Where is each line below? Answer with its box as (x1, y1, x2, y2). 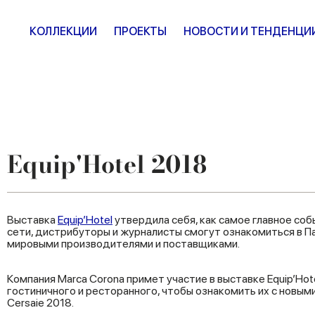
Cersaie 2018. (7, 296, 74, 309)
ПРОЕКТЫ (114, 25, 167, 38)
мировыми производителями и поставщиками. (7, 237, 240, 250)
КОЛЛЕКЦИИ (30, 25, 97, 38)
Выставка (7, 213, 58, 226)
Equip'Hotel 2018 (7, 146, 207, 183)
